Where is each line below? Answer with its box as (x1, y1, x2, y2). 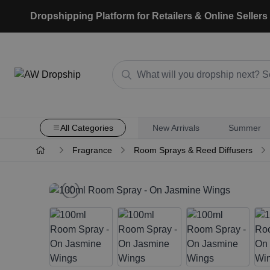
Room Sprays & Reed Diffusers (133, 145, 253, 155)
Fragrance (72, 145, 112, 155)
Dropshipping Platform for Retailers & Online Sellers (30, 11, 268, 21)
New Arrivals (152, 123, 199, 133)
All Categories (60, 123, 113, 133)
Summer (228, 123, 261, 133)
